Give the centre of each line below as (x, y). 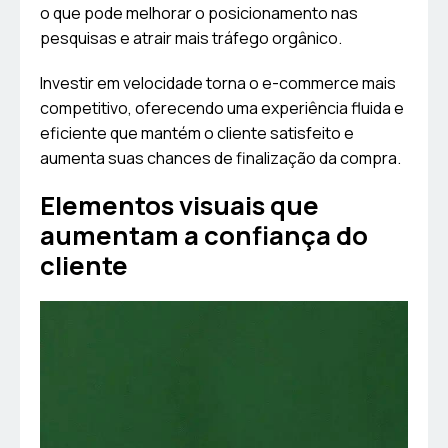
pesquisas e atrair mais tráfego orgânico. (191, 38)
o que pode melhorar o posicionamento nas (199, 13)
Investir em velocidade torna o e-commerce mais (218, 83)
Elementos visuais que (179, 206)
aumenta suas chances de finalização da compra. (220, 158)
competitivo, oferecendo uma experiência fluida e (222, 108)
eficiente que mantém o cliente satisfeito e (197, 133)
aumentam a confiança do (204, 236)
